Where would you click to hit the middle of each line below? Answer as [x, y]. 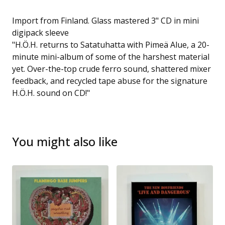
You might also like [65, 141]
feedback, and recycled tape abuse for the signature [110, 81]
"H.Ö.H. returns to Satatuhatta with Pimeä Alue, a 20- [111, 45]
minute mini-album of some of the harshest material [111, 57]
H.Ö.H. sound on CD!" [51, 93]
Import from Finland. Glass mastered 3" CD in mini [105, 21]
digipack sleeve [40, 33]
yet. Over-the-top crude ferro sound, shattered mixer [111, 69]
